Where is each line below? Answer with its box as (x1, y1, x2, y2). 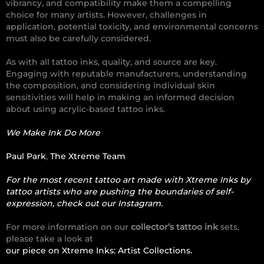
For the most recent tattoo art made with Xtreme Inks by (6, 174, 250, 186)
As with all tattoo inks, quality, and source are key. (6, 57, 217, 68)
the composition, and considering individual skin (6, 80, 215, 91)
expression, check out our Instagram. (6, 198, 163, 209)
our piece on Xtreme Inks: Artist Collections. (6, 245, 192, 256)
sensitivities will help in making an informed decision (6, 92, 235, 103)
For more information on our (6, 222, 131, 233)
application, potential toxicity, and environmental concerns (6, 21, 258, 32)
